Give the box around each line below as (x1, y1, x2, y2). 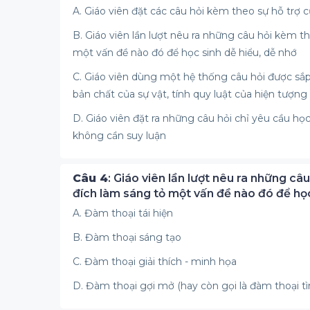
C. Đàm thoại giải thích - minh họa (73, 255, 237, 268)
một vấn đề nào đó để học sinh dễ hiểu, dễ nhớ (73, 46, 297, 59)
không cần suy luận (73, 129, 166, 142)
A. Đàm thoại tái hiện (73, 207, 173, 219)
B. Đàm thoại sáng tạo (73, 231, 181, 244)
